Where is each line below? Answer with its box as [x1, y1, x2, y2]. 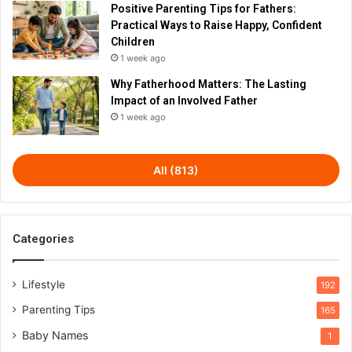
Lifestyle [22, 277, 65, 291]
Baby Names [22, 328, 88, 342]
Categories [13, 231, 74, 246]
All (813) [153, 163, 199, 177]
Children [111, 35, 155, 48]
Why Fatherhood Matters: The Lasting [111, 77, 306, 90]
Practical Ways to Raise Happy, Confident [111, 18, 322, 31]
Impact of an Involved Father [111, 93, 258, 107]
